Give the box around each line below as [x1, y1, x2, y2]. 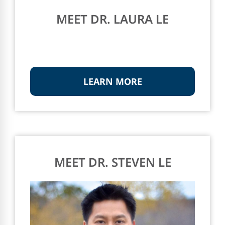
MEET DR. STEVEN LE [54, 154, 171, 171]
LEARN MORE [83, 75, 142, 88]
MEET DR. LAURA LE [56, 11, 169, 28]
